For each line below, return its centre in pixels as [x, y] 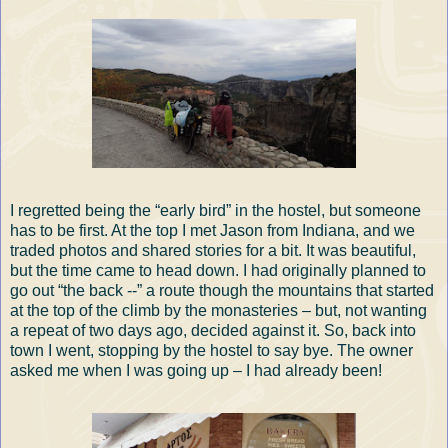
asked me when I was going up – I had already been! [196, 371]
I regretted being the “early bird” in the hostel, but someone [215, 211]
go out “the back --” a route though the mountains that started [222, 291]
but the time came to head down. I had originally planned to [218, 271]
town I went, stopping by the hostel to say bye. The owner [211, 351]
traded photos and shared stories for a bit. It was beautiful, [213, 251]
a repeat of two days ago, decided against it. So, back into [213, 331]
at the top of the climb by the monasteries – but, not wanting [218, 311]
